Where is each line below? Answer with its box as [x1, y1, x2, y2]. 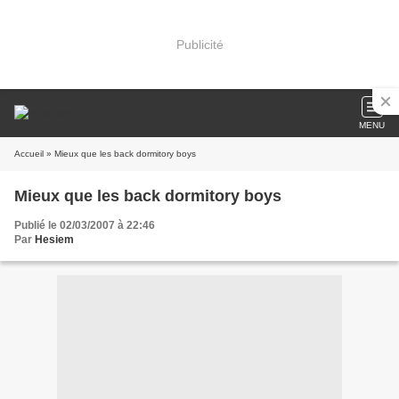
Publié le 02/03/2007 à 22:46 [14, 219, 155, 232]
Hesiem [35, 233, 74, 246]
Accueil [14, 149, 44, 159]
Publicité [175, 37, 224, 52]
